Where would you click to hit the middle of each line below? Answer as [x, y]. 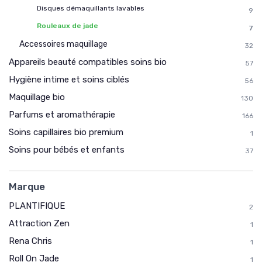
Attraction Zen [39, 223]
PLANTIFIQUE [37, 206]
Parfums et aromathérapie [62, 114]
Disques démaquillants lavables [91, 8]
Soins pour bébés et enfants [67, 149]
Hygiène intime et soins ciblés [69, 79]
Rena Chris [30, 241]
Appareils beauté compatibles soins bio [88, 62]
